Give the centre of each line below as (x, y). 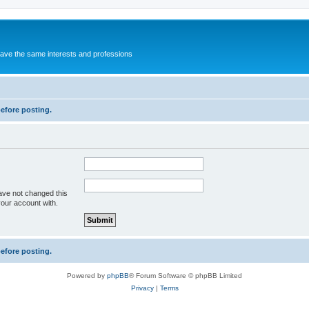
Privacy (142, 288)
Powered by (87, 275)
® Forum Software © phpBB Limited (186, 275)
